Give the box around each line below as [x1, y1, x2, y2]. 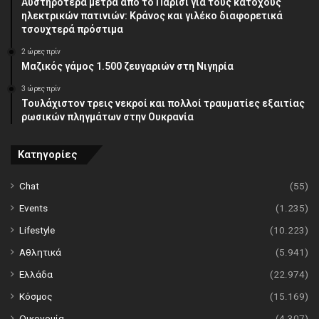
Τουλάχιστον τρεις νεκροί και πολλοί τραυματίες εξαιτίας [21, 98, 305, 110]
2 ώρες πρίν [21, 48, 61, 56]
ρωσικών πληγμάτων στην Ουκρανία [21, 111, 194, 123]
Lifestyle [19, 224, 55, 236]
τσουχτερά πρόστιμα [21, 23, 123, 36]
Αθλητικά [19, 246, 61, 258]
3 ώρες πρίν [21, 85, 61, 93]
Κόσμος [19, 291, 53, 303]
